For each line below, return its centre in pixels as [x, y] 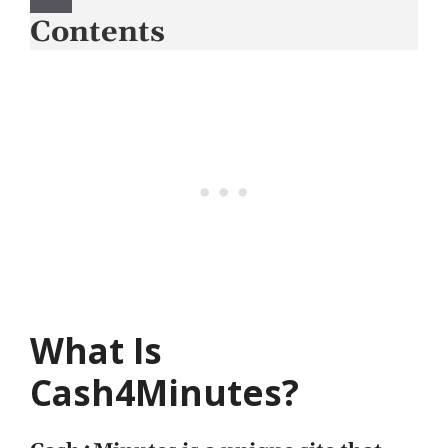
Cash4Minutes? [164, 392]
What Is [96, 350]
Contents [97, 32]
